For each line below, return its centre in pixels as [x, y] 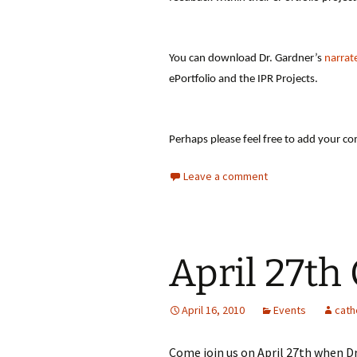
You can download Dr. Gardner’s [247, 59]
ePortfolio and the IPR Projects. [243, 79]
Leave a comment [226, 176]
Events [290, 310]
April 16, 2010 [213, 310]
